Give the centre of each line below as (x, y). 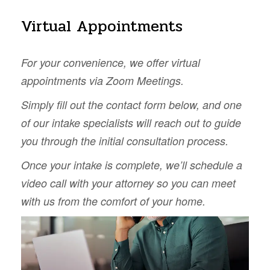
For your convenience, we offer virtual (111, 62)
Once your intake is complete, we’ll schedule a (132, 165)
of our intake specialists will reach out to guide (131, 122)
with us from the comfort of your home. (113, 201)
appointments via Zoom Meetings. (102, 80)
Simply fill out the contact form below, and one (131, 104)
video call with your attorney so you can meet (128, 183)
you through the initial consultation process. (125, 140)
